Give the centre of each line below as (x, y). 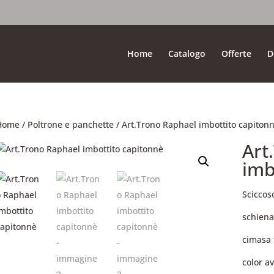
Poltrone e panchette (70, 124)
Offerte (237, 54)
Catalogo (187, 54)
